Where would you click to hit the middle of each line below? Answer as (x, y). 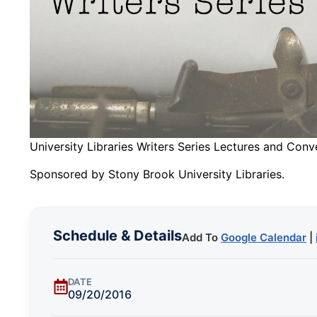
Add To (201, 237)
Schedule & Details (117, 235)
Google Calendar (264, 237)
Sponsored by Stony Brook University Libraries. (157, 174)
